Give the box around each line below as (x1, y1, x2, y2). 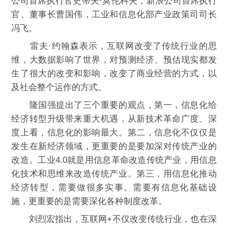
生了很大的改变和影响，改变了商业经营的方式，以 (11, 69, 217, 78)
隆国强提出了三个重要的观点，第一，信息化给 (11, 100, 217, 110)
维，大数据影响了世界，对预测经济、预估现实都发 (11, 55, 217, 65)
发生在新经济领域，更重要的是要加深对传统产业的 (11, 141, 217, 151)
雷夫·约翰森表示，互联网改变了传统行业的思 (11, 41, 217, 51)
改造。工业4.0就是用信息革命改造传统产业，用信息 (11, 155, 217, 165)
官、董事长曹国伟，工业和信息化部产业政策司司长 (11, 10, 217, 19)
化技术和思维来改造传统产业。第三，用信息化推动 (11, 169, 217, 179)
